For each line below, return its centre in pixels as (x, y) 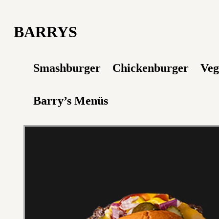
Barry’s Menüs (71, 100)
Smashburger (67, 68)
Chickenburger (151, 68)
